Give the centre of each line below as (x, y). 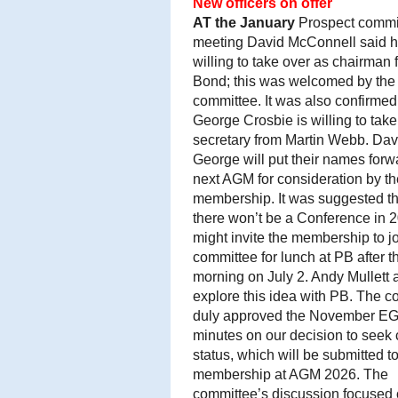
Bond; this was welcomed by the (294, 81)
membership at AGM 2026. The (291, 374)
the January (253, 23)
